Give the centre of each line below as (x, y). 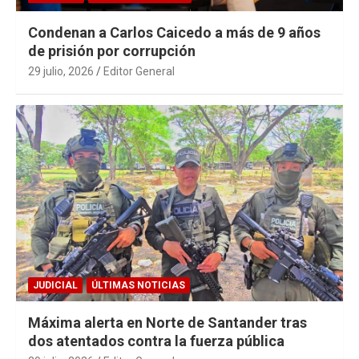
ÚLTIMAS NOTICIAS (138, 285)
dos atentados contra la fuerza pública (156, 341)
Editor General (139, 71)
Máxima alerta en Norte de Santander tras (167, 322)
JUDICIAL (55, 285)
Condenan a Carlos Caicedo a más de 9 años (174, 32)
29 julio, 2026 (61, 71)
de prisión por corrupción (112, 50)
